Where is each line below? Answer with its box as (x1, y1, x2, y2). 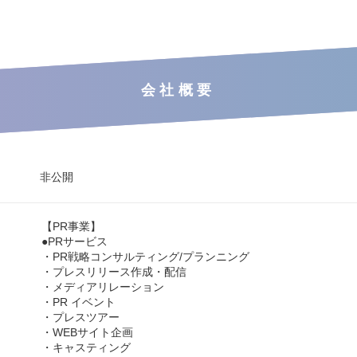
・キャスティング (41, 340, 131, 354)
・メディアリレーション (41, 280, 164, 293)
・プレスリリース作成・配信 (41, 265, 186, 278)
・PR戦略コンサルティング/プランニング (41, 249, 249, 263)
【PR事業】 (41, 219, 101, 233)
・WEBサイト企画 (41, 325, 133, 339)
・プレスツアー (41, 310, 120, 324)
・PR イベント (41, 295, 116, 308)
